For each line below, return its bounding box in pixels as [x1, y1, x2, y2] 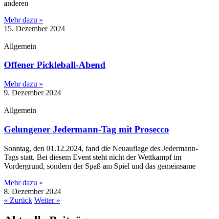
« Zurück [4, 196, 32, 204]
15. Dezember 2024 [4, 24, 65, 33]
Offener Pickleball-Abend [4, 60, 106, 70]
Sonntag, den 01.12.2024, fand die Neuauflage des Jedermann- [4, 144, 198, 153]
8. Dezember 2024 [4, 187, 61, 196]
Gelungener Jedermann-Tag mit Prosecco [4, 124, 169, 134]
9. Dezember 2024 [4, 88, 61, 97]
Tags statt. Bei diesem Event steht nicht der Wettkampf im [4, 153, 181, 161]
